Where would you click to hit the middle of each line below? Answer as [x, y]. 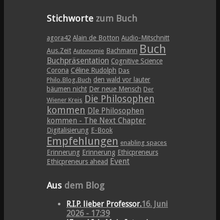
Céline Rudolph [94, 70]
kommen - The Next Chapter [96, 121]
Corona [58, 70]
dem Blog [83, 185]
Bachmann [122, 51]
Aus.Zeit [59, 51]
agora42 [59, 38]
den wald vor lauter [122, 80]
